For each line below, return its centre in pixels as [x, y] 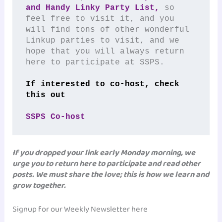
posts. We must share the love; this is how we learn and [111, 174]
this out [45, 95]
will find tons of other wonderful [107, 29]
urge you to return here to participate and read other [107, 164]
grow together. [39, 185]
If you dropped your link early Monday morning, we [104, 153]
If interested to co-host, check [102, 84]
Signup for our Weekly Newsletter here [80, 209]
